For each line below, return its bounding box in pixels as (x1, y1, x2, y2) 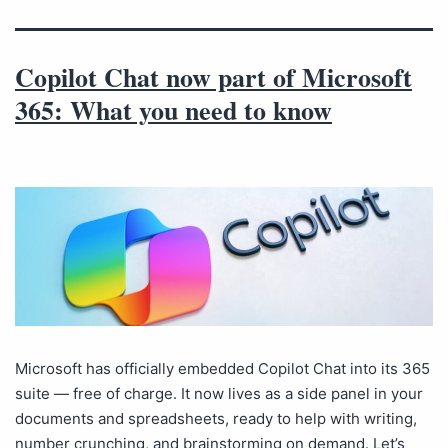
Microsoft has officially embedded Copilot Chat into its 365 (15, 359, 430, 379)
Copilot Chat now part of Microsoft (15, 58, 412, 96)
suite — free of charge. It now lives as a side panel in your (15, 384, 423, 404)
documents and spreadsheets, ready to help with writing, (15, 409, 417, 429)
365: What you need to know (15, 91, 332, 129)
